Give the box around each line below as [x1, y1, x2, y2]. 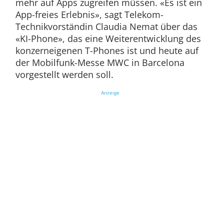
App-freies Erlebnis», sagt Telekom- [15, 8, 163, 21]
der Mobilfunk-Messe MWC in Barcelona [15, 56, 184, 69]
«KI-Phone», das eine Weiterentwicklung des [15, 32, 201, 45]
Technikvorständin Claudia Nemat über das [15, 20, 197, 33]
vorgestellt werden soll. [15, 68, 116, 81]
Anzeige [100, 89, 119, 96]
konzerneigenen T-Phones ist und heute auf [15, 44, 198, 57]
